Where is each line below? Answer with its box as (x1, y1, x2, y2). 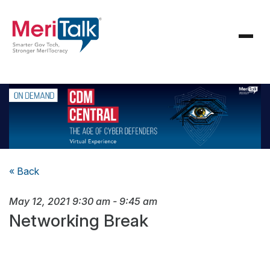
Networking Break (9, 210, 148, 231)
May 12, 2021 (9, 195, 70, 208)
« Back (9, 165, 39, 178)
